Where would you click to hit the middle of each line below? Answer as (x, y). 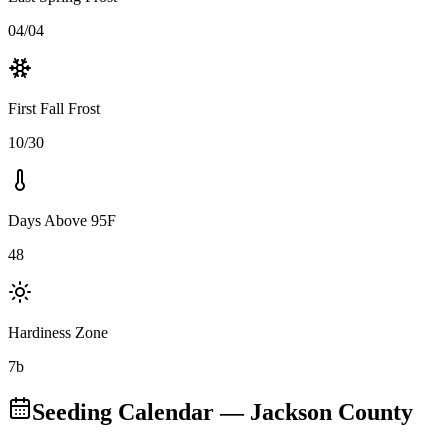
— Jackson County (313, 412)
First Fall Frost (54, 109)
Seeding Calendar (123, 412)
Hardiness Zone (58, 333)
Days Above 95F (62, 221)
